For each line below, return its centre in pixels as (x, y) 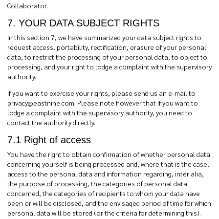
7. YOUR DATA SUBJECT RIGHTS (83, 23)
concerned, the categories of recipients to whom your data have (104, 193)
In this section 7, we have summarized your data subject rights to (104, 37)
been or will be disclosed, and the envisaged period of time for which (109, 203)
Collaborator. (28, 5)
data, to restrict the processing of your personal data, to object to (107, 57)
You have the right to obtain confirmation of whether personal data (109, 154)
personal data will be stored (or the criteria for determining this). (104, 213)
